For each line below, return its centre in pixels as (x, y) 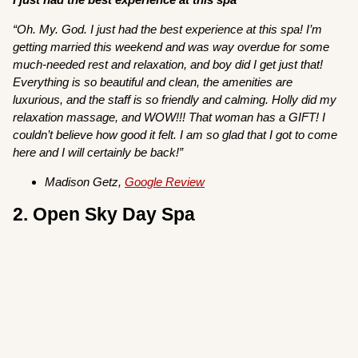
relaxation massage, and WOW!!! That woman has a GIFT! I (169, 117)
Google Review (165, 182)
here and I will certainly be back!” (98, 153)
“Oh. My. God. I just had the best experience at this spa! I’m (168, 30)
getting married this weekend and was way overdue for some (171, 47)
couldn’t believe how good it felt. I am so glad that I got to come (175, 135)
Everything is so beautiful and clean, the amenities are (153, 82)
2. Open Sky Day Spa (104, 215)
